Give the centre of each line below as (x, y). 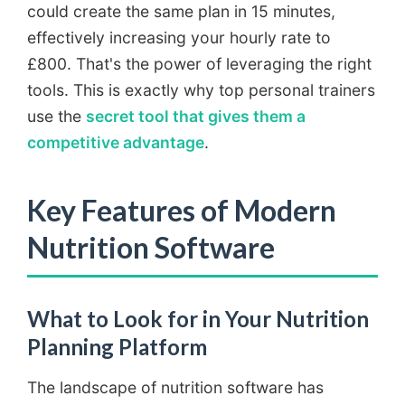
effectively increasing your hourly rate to (179, 38)
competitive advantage (116, 143)
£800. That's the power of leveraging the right (199, 64)
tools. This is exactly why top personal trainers (201, 90)
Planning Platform (117, 347)
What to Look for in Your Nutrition (198, 319)
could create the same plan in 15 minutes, (181, 12)
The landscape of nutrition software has (175, 388)
